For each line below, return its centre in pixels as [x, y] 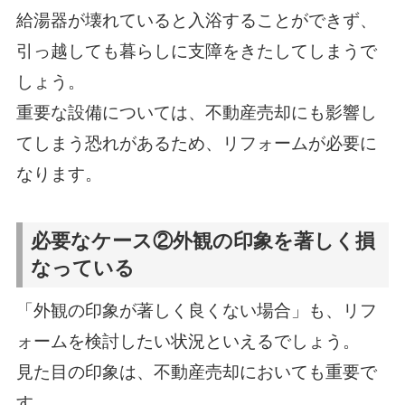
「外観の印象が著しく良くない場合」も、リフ [196, 311]
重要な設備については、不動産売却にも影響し [196, 113]
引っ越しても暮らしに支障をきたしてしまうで [196, 52]
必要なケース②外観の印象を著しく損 [203, 241]
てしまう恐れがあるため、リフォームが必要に [196, 144]
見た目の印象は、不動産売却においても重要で [196, 372]
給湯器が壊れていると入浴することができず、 [196, 21]
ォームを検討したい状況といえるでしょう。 [188, 342]
